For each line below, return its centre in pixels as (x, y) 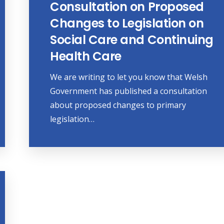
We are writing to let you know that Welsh (129, 77)
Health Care (86, 56)
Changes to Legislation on (127, 23)
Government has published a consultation (129, 91)
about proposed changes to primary (118, 105)
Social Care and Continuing (132, 40)
